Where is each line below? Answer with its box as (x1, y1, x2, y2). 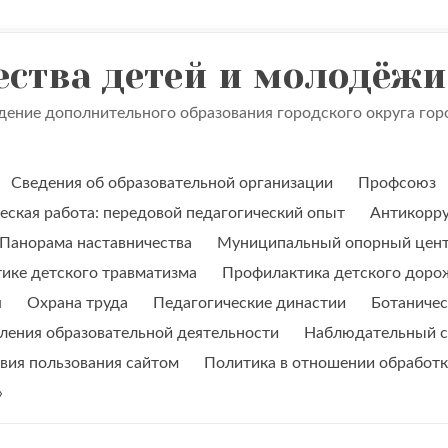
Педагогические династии (153, 295, 346, 311)
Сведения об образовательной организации (11, 175, 333, 191)
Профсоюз (358, 175, 436, 191)
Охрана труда (27, 295, 128, 311)
